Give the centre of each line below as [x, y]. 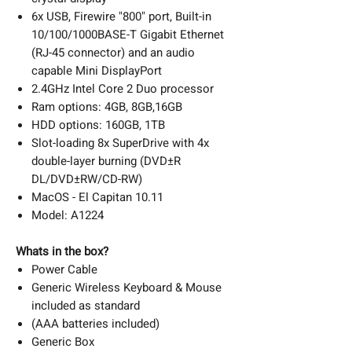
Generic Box [63, 341]
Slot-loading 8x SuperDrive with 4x [120, 143]
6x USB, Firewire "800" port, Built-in [121, 16]
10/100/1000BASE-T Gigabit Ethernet [128, 34]
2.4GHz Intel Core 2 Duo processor [123, 88]
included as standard [86, 305]
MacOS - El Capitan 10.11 [97, 197]
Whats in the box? [62, 251]
